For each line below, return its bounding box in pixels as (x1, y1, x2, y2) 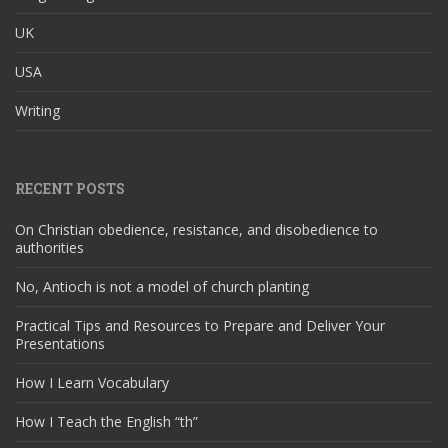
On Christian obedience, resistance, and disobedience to (15, 219, 378, 239)
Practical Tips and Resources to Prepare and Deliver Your (15, 315, 385, 335)
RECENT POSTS (15, 178, 125, 198)
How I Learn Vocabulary (15, 372, 169, 392)
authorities (15, 237, 84, 257)
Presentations (15, 333, 105, 353)
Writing (15, 100, 60, 120)
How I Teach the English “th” (15, 411, 198, 431)
